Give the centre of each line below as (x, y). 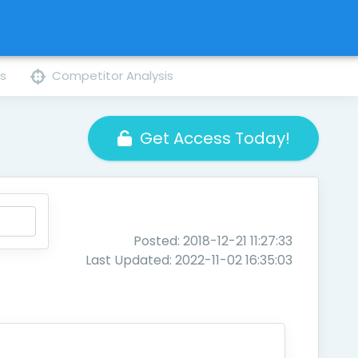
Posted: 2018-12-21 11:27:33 (213, 241)
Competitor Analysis (113, 76)
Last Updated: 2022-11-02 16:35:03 (189, 260)
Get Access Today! (215, 138)
